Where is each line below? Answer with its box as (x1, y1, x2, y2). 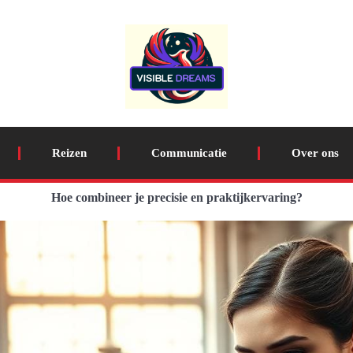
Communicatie (150, 147, 227, 159)
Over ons (291, 147, 339, 159)
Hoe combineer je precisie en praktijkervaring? (50, 191, 303, 204)
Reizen (51, 147, 87, 159)
